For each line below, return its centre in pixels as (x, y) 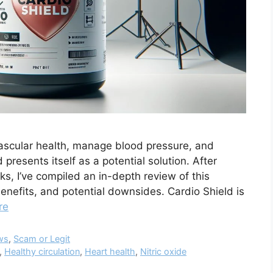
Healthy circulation (42, 252)
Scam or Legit (42, 239)
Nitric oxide (164, 252)
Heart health (110, 252)
